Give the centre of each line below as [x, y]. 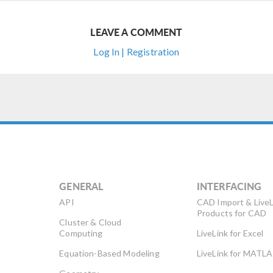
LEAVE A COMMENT [136, 32]
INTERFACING [229, 186]
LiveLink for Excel [230, 233]
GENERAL [81, 186]
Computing [81, 233]
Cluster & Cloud [90, 222]
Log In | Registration [136, 51]
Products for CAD [232, 213]
